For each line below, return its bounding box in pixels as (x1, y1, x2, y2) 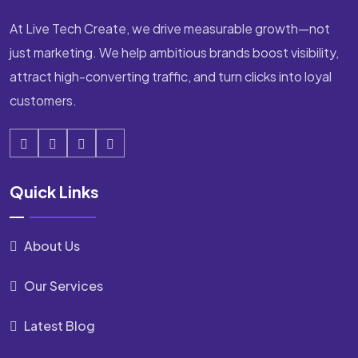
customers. (10, 92, 77, 109)
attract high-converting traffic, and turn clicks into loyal (10, 68, 332, 85)
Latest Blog (22, 317, 95, 334)
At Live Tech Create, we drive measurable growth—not (10, 20, 330, 37)
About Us (22, 237, 80, 254)
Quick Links (10, 181, 99, 201)
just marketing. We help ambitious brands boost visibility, (10, 44, 339, 61)
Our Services (22, 277, 103, 294)
